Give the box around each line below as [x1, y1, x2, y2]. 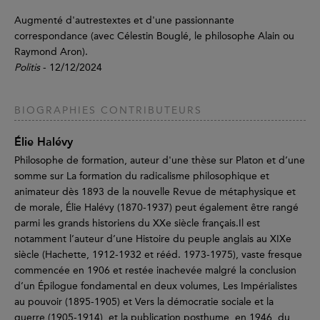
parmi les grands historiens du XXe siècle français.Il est [14, 216, 260, 229]
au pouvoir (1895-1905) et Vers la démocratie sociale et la [14, 295, 274, 308]
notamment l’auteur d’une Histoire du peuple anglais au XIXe [14, 232, 291, 245]
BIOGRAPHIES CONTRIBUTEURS [14, 104, 202, 116]
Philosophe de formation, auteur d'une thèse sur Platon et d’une [14, 154, 305, 166]
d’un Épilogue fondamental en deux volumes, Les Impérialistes [14, 279, 297, 292]
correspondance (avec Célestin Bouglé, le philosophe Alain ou [14, 29, 294, 42]
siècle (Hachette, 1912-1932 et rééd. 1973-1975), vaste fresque [14, 248, 302, 261]
